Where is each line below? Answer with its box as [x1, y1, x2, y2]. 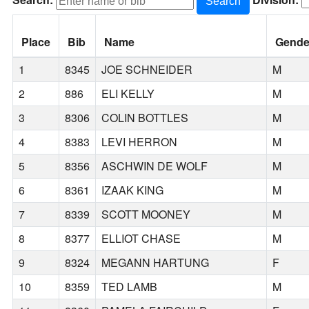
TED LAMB [101, 279, 158, 295]
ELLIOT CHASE [101, 230, 181, 247]
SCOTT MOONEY [101, 206, 191, 223]
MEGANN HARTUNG [101, 255, 210, 271]
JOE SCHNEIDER [101, 61, 193, 78]
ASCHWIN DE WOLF [101, 158, 208, 175]
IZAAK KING [101, 182, 164, 199]
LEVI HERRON [101, 134, 178, 150]
